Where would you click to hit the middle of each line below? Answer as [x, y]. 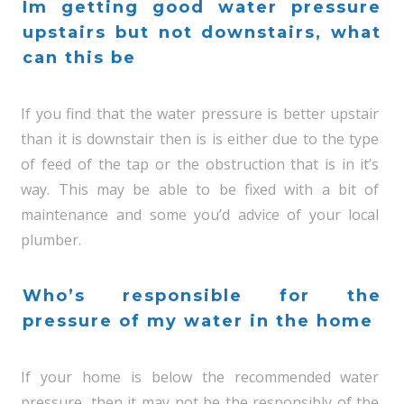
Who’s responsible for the [202, 296]
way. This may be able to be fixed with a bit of [200, 189]
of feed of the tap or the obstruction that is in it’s [200, 164]
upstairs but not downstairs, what [202, 32]
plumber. [51, 240]
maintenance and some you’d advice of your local [200, 215]
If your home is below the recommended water [200, 377]
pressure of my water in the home [198, 321]
